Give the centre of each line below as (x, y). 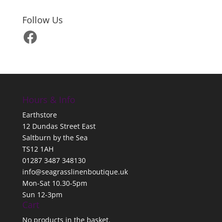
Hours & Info (49, 99)
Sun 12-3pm (42, 194)
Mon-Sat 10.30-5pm (55, 183)
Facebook (37, 32)
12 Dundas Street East (59, 126)
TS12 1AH (38, 149)
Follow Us (42, 20)
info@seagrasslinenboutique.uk (75, 171)
